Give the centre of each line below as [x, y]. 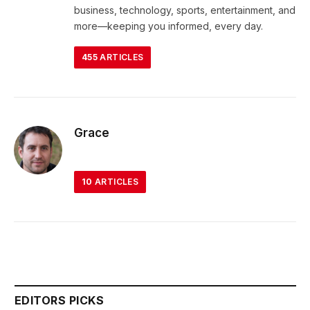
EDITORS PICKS [60, 300]
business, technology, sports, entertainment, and [185, 10]
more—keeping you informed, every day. [168, 26]
